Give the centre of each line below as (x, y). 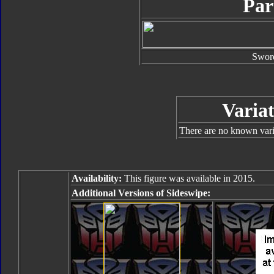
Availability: (97, 178)
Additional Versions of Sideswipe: (141, 193)
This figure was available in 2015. (188, 178)
